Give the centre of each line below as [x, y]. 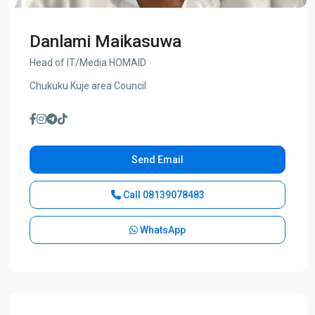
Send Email [157, 160]
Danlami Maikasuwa [105, 41]
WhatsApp [162, 230]
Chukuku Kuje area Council [88, 86]
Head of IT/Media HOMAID [88, 63]
